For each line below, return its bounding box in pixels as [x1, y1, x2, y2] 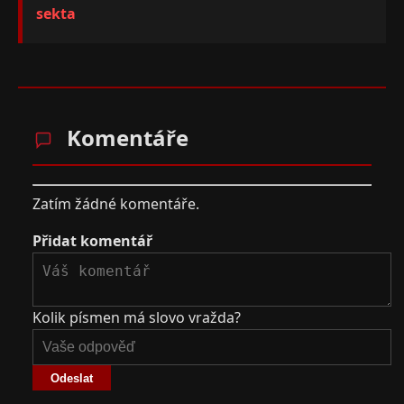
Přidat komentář [32, 230, 152, 251]
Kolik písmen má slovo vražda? [32, 307, 241, 327]
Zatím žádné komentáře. [32, 193, 199, 214]
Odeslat [50, 371, 93, 385]
